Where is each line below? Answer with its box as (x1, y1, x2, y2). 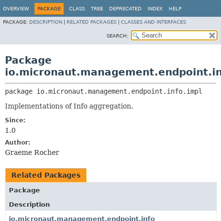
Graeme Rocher (5, 148, 59, 156)
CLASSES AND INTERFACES (121, 19, 186, 25)
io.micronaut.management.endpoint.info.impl (37, 87, 202, 95)
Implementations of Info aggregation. (5, 102, 133, 110)
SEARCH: (107, 33, 128, 38)
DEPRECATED (109, 6, 142, 11)
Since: (5, 117, 26, 124)
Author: (5, 139, 31, 146)
